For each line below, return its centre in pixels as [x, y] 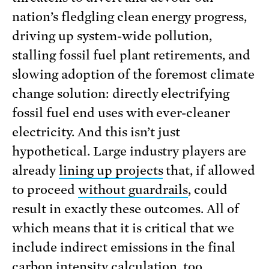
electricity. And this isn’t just [96, 132]
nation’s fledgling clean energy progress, [130, 17]
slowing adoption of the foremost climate [134, 75]
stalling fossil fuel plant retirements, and [131, 56]
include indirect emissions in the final [124, 248]
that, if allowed [209, 171]
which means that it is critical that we [123, 228]
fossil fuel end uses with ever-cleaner [121, 113]
